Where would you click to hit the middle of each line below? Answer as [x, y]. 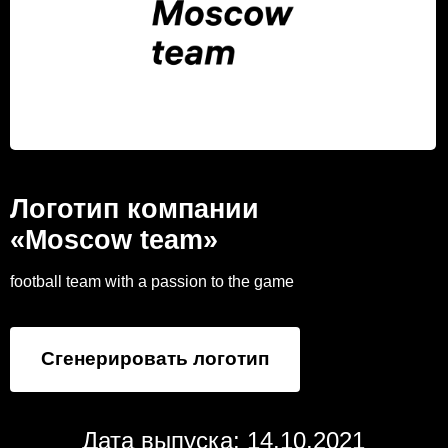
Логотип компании [134, 209]
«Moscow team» [114, 240]
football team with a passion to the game [152, 281]
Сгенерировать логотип [155, 358]
